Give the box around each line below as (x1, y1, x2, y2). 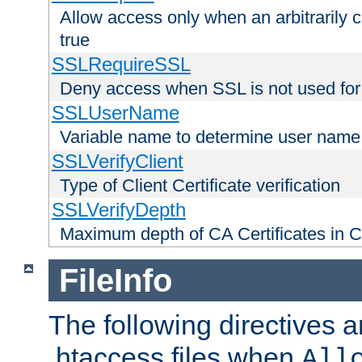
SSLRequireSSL (51, 53, 191, 76)
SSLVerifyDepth (51, 199, 186, 221)
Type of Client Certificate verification (60, 175, 340, 196)
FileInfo (58, 262, 172, 298)
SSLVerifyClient (51, 150, 183, 173)
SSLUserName (51, 102, 179, 124)
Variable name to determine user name (60, 127, 360, 148)
